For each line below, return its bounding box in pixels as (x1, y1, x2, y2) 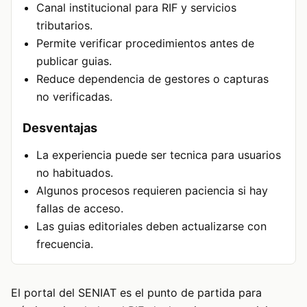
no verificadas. (36, 90, 112, 103)
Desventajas (23, 121, 97, 135)
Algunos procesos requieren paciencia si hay (36, 184, 268, 197)
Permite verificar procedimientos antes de (36, 36, 254, 50)
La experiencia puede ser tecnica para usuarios (36, 148, 281, 162)
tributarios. (36, 19, 93, 32)
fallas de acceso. (36, 201, 123, 215)
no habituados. (36, 166, 113, 180)
